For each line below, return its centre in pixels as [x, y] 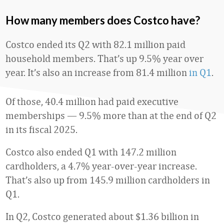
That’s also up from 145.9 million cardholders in [108, 180]
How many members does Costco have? [103, 20]
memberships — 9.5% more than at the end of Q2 [111, 115]
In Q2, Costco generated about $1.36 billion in [102, 216]
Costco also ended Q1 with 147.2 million [91, 152]
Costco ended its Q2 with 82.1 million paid [95, 44]
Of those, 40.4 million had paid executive [92, 101]
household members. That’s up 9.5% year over [104, 58]
